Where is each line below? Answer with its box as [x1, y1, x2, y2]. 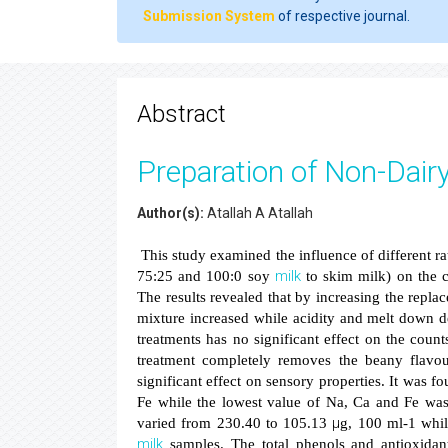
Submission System [143, 8, 275, 24]
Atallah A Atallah [204, 205, 313, 221]
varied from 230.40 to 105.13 [137, 415, 333, 431]
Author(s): [137, 205, 204, 221]
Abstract [137, 100, 226, 128]
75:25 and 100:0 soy [137, 268, 275, 284]
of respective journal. [275, 8, 410, 24]
